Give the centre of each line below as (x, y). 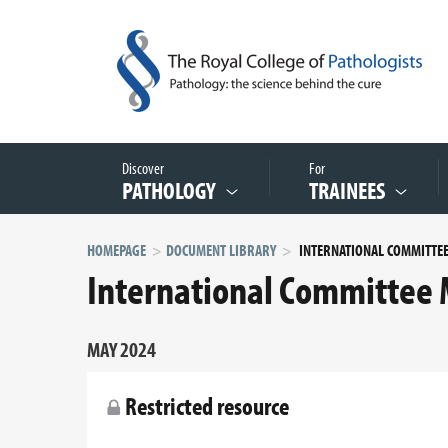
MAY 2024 (121, 349)
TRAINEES (347, 190)
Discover (146, 168)
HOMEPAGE (116, 250)
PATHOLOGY (169, 190)
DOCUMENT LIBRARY (221, 250)
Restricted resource (205, 405)
